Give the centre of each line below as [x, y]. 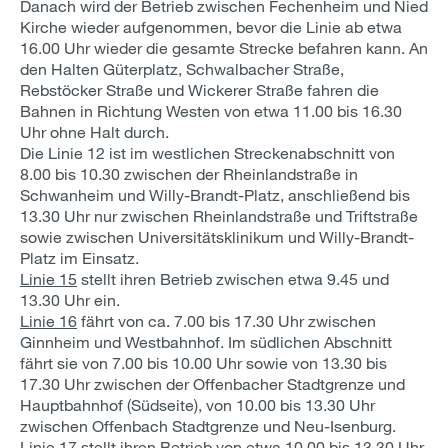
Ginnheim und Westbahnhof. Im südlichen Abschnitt [206, 341]
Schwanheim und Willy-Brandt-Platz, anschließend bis [215, 194]
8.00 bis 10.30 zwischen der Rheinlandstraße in [189, 173]
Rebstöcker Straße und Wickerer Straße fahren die [199, 89]
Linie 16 [48, 320]
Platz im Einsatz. [79, 257]
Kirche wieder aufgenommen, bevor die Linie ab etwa [211, 26]
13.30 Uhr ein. [70, 299]
